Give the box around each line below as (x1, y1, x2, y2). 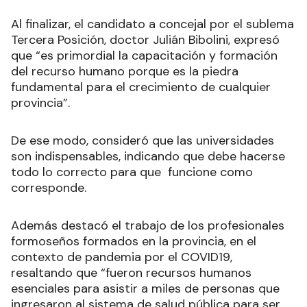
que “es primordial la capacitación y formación (11, 47, 278, 64)
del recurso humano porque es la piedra (11, 63, 238, 80)
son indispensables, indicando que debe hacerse (11, 148, 285, 165)
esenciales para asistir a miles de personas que (11, 280, 280, 297)
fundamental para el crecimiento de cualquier (11, 79, 271, 96)
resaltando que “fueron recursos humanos (11, 265, 251, 282)
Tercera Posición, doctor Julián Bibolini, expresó (11, 32, 280, 49)
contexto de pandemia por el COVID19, (11, 249, 232, 266)
